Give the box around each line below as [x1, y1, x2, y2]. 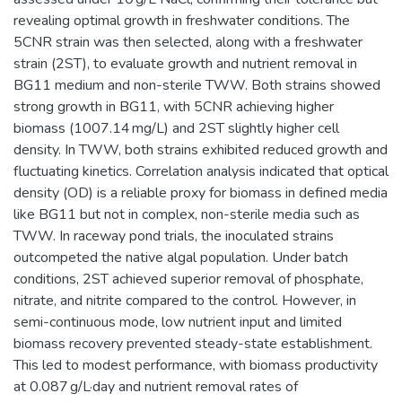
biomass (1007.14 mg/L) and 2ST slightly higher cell [13, 118, 339, 138]
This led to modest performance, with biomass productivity [13, 354, 378, 375]
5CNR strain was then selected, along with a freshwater [13, 31, 363, 52]
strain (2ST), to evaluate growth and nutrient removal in [13, 53, 357, 74]
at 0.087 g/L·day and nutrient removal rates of [13, 376, 298, 397]
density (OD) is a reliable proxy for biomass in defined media [13, 182, 388, 203]
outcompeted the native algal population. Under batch [13, 247, 348, 267]
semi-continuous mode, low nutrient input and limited [13, 311, 342, 332]
